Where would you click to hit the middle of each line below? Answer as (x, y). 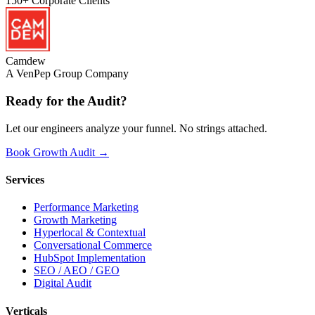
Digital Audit (63, 283)
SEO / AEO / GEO (77, 271)
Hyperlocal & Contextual (90, 233)
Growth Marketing (75, 220)
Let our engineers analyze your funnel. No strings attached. (136, 128)
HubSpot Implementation (90, 258)
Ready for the (46, 101)
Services (25, 180)
